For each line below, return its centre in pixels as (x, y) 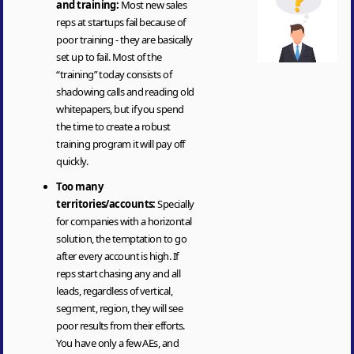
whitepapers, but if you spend (120, 109)
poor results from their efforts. (121, 325)
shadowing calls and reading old (125, 91)
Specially (176, 203)
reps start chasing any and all (118, 273)
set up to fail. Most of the (109, 56)
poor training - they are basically (124, 39)
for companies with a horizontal (124, 221)
